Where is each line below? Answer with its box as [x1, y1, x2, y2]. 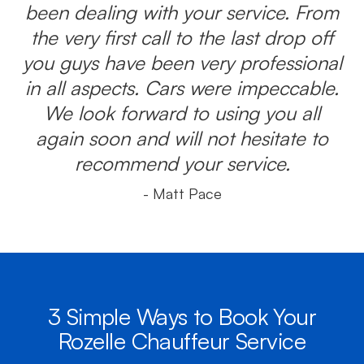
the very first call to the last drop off [31, 25, 333, 50]
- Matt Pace [142, 184, 222, 202]
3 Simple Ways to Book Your [47, 302, 317, 331]
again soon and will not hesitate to [36, 126, 328, 150]
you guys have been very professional [22, 50, 342, 75]
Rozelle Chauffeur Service [58, 327, 305, 355]
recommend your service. [74, 151, 290, 175]
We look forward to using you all [44, 101, 320, 125]
